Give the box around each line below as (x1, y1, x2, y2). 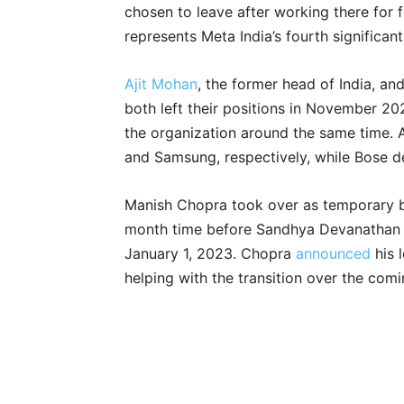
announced (296, 244, 371, 263)
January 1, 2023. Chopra (124, 244, 296, 263)
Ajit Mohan (124, 75, 197, 94)
